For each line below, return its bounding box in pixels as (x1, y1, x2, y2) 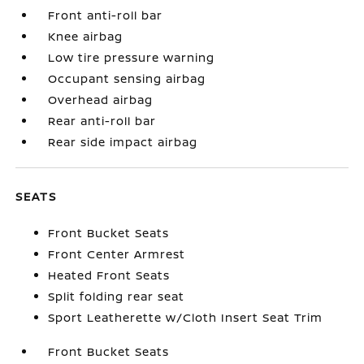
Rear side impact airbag (48, 134, 198, 149)
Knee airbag (48, 28, 123, 44)
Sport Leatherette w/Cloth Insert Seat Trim (48, 310, 323, 325)
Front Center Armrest (48, 246, 186, 262)
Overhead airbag (48, 92, 154, 107)
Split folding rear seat (48, 288, 185, 304)
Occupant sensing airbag (48, 71, 206, 86)
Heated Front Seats (48, 267, 171, 283)
